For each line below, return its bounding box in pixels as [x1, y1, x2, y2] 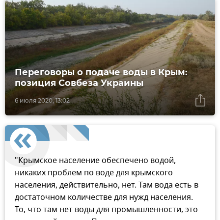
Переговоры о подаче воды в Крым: [15, 67, 188, 78]
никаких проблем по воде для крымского [15, 167, 173, 179]
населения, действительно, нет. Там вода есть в [15, 179, 198, 192]
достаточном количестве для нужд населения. [15, 192, 193, 204]
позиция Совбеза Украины [15, 78, 143, 89]
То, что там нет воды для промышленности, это [15, 204, 198, 216]
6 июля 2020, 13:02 [15, 97, 70, 105]
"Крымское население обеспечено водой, [15, 155, 176, 167]
